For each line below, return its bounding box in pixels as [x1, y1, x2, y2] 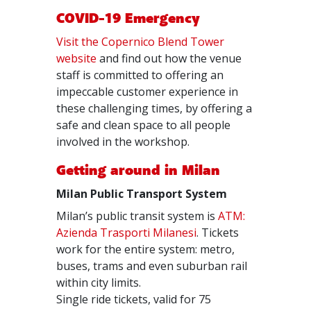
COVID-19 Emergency [56, 9, 200, 28]
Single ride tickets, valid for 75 [56, 292, 212, 307]
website [56, 51, 97, 66]
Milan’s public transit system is [56, 208, 219, 224]
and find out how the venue [96, 51, 242, 66]
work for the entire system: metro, [56, 242, 235, 257]
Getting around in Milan [56, 161, 221, 180]
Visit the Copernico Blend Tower [56, 34, 225, 49]
